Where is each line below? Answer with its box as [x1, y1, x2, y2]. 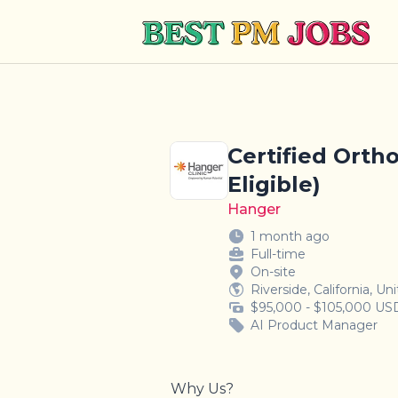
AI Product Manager [251, 316, 378, 333]
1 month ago [251, 227, 330, 244]
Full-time [251, 245, 306, 262]
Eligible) [227, 171, 321, 197]
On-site [251, 263, 296, 280]
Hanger [227, 200, 281, 218]
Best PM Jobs [141, 15, 236, 32]
